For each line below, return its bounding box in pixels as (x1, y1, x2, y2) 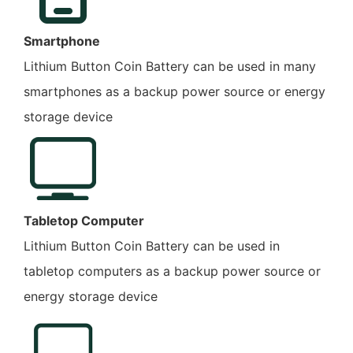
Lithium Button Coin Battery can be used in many (24, 58, 316, 74)
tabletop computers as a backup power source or (24, 263, 321, 279)
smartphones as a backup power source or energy (24, 84, 325, 99)
